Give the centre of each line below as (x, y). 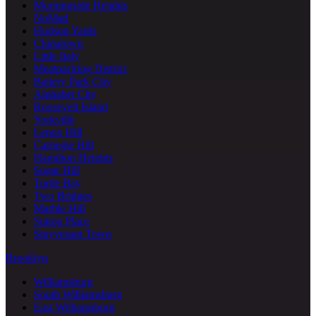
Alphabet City (65, 94)
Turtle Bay (57, 183)
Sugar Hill (57, 170)
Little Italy (57, 56)
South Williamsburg (78, 294)
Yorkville (54, 119)
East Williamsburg (74, 307)
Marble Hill (60, 208)
